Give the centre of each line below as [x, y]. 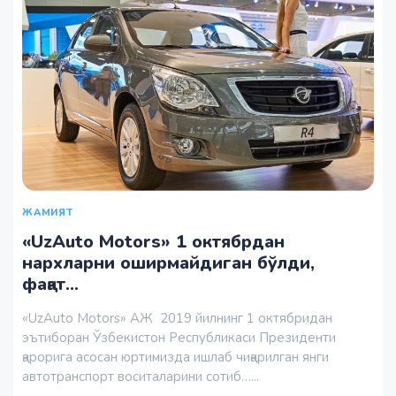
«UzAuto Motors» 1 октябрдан [153, 242]
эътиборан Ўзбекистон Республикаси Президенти [179, 338]
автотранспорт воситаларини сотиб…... [141, 377]
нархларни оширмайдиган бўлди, [168, 263]
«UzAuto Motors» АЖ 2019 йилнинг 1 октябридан [177, 319]
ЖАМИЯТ [48, 213]
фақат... [50, 285]
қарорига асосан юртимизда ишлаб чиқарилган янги [175, 358]
